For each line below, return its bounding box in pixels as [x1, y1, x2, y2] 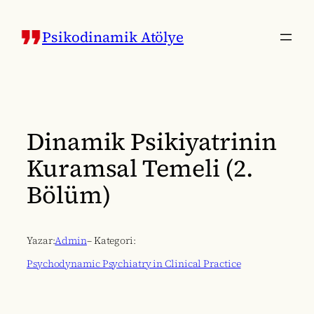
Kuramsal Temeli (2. [27, 151, 254, 186]
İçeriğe [5, 5, 39, 19]
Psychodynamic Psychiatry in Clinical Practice [27, 257, 241, 271]
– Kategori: [86, 233, 136, 248]
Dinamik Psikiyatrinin [27, 125, 277, 159]
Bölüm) [27, 178, 111, 212]
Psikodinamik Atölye [42, 27, 184, 47]
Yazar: [27, 233, 55, 248]
